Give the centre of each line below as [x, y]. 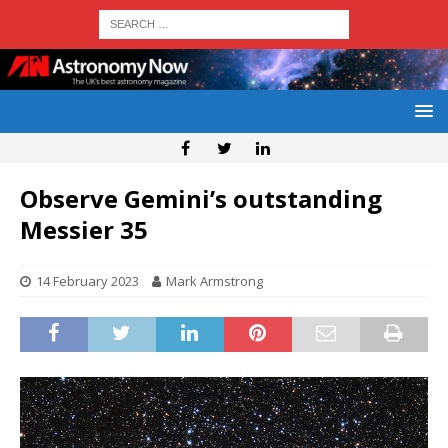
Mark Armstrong [214, 281]
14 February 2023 [87, 281]
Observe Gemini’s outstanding [201, 199]
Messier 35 [84, 230]
